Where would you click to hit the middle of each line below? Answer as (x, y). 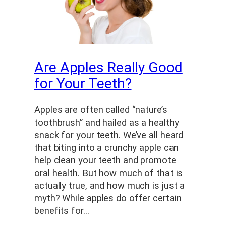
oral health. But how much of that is (109, 173)
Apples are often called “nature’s (101, 110)
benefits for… (62, 211)
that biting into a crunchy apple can (107, 148)
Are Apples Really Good (108, 68)
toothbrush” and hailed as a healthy (107, 123)
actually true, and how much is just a (110, 186)
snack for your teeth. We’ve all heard (109, 135)
